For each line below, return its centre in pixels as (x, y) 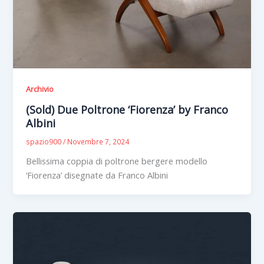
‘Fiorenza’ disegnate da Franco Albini (97, 175)
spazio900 (45, 141)
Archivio (40, 89)
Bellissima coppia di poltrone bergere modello (117, 161)
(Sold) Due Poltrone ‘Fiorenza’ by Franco (127, 109)
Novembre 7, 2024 (98, 141)
